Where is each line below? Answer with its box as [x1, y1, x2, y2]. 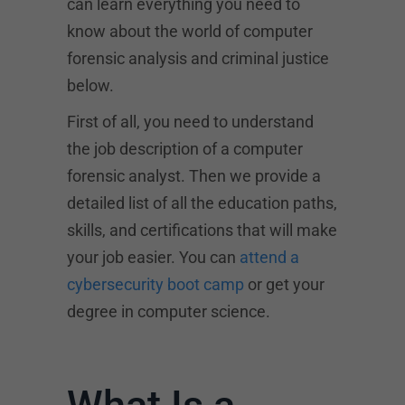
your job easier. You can [67, 248, 240, 267]
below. [67, 76, 114, 95]
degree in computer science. [67, 302, 270, 321]
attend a [240, 248, 299, 267]
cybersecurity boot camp [67, 275, 244, 294]
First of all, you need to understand [67, 112, 314, 131]
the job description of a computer [67, 139, 303, 158]
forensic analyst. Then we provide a [67, 166, 321, 185]
